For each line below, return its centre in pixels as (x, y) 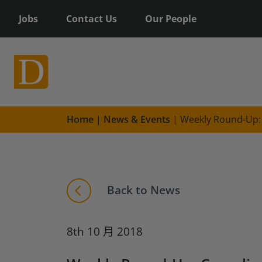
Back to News (142, 190)
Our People (171, 19)
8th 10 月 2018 (105, 231)
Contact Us (92, 19)
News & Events (137, 119)
